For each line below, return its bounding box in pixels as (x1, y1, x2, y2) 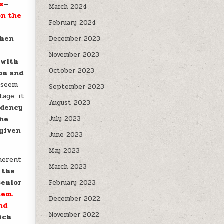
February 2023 (49, 178, 96, 188)
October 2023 (49, 66, 95, 76)
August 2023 (49, 98, 91, 108)
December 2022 (49, 194, 101, 204)
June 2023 (49, 130, 83, 140)
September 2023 (49, 82, 105, 92)
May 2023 (49, 146, 80, 156)
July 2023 (49, 114, 81, 124)
